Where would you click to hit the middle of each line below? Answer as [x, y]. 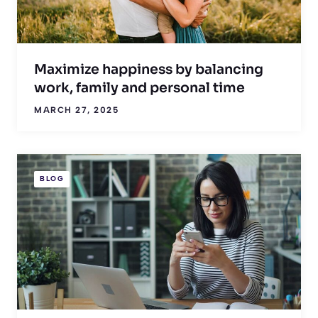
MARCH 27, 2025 [76, 110]
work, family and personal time [139, 88]
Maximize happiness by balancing [149, 69]
